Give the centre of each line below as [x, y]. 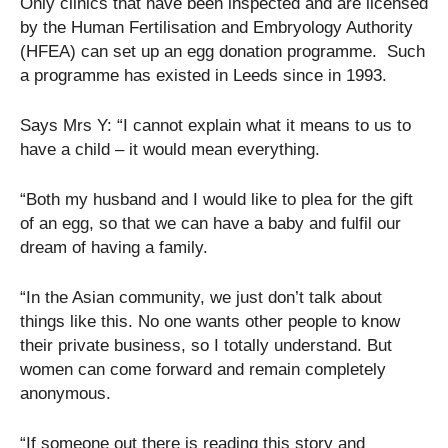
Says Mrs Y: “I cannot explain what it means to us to [215, 125]
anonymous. [65, 393]
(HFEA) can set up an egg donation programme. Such [222, 51]
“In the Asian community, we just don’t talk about [201, 297]
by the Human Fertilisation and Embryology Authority [216, 27]
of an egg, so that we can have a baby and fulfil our [210, 223]
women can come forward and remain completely [203, 369]
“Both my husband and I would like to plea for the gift [216, 199]
